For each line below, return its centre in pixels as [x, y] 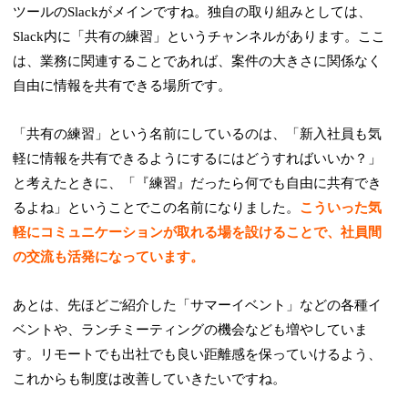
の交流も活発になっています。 [109, 257]
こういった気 [341, 208]
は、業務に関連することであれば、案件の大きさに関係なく [198, 61]
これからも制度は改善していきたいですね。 [150, 379]
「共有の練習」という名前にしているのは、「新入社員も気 [198, 134]
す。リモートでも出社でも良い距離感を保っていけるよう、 [198, 355]
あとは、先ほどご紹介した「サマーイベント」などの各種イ [198, 306]
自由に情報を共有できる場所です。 [122, 86]
